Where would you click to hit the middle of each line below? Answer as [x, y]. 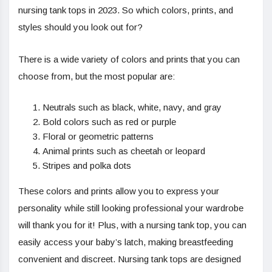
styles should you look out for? [80, 27]
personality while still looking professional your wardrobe [131, 208]
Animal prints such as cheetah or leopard [124, 151]
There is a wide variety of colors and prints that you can [129, 59]
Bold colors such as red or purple [109, 122]
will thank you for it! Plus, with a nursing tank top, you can [132, 225]
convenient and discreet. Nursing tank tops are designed [130, 259]
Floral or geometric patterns [98, 137]
